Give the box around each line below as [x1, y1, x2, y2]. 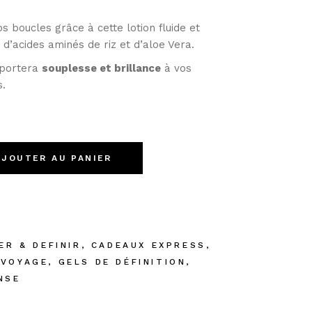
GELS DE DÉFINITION [58, 257, 187, 267]
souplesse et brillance [42, 62, 161, 75]
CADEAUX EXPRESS [91, 240, 206, 250]
